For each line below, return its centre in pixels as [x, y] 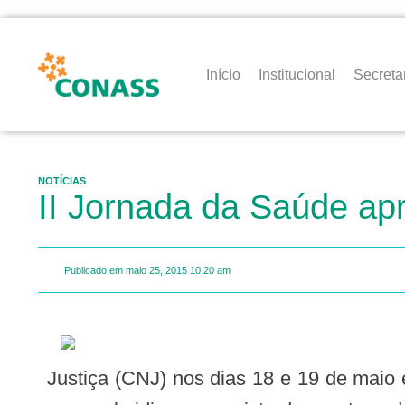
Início [224, 74]
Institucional [297, 74]
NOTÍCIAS [62, 181]
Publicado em [94, 270]
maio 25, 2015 [156, 270]
